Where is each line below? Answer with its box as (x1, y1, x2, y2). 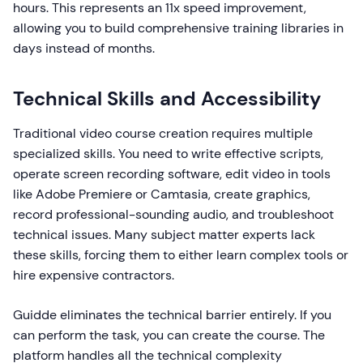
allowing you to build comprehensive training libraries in (13, 19, 344, 36)
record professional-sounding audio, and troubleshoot (13, 206, 334, 223)
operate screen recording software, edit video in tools (13, 165, 331, 182)
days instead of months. (13, 40, 155, 57)
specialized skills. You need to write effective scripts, (13, 145, 323, 162)
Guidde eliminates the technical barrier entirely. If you (13, 306, 331, 323)
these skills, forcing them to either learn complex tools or (13, 246, 348, 263)
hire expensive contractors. (13, 267, 174, 284)
